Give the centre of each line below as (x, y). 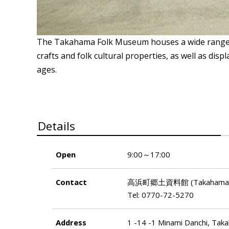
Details (56, 126)
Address (71, 222)
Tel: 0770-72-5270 (161, 194)
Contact (72, 182)
